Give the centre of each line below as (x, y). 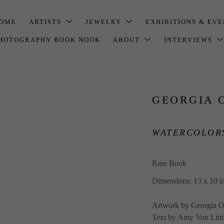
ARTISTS (47, 22)
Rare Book (169, 163)
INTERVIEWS (190, 40)
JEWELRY (105, 22)
